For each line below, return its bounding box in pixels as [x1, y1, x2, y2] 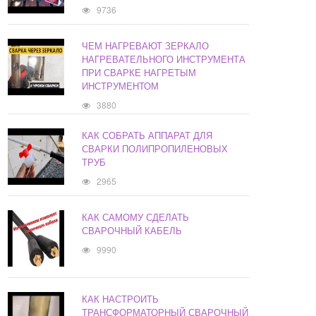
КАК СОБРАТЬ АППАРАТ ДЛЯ [82, 128, 213, 142]
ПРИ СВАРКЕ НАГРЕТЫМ [82, 66, 197, 80]
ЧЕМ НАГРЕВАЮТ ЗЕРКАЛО [82, 39, 209, 53]
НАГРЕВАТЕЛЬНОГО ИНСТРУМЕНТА [82, 52, 246, 66]
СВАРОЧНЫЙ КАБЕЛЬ [82, 224, 183, 238]
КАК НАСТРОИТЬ [82, 292, 159, 306]
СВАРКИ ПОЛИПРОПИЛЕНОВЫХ [82, 142, 229, 156]
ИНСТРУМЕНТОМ [82, 79, 159, 93]
